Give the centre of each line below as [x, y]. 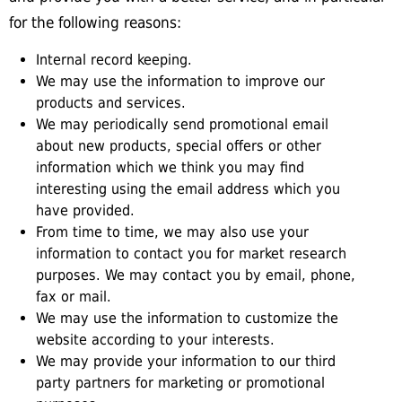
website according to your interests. [155, 340]
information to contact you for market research [191, 253]
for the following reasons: [95, 22]
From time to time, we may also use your [172, 232]
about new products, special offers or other [179, 146]
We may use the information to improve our [180, 81]
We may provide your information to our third [186, 361]
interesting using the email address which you [188, 189]
